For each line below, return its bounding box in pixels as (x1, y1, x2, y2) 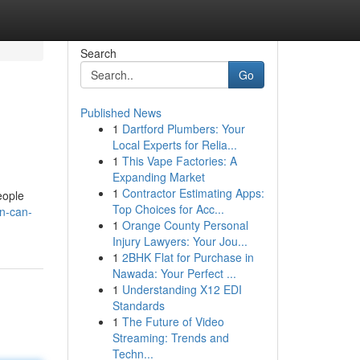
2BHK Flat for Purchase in (121, 249, 254, 265)
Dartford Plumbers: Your (121, 121, 245, 137)
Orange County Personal (121, 217, 248, 233)
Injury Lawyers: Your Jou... (112, 233, 247, 249)
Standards (112, 297, 165, 313)
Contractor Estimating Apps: (121, 185, 264, 201)
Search (80, 45, 117, 61)
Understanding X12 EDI (121, 281, 242, 297)
